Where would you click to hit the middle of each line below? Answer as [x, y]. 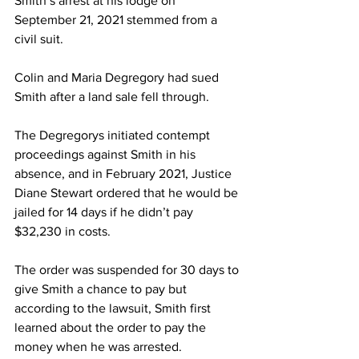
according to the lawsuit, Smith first [114, 308]
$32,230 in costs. [63, 231]
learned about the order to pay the [112, 327]
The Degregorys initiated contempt [114, 135]
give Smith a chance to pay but [102, 288]
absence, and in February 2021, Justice [125, 173]
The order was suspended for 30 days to [128, 269]
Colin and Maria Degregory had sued [118, 77]
